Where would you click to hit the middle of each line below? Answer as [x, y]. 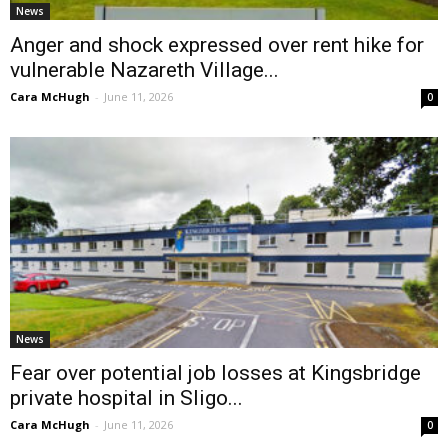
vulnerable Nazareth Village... [144, 70]
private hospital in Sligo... [126, 398]
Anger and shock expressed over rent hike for [217, 45]
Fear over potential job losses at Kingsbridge [215, 373]
